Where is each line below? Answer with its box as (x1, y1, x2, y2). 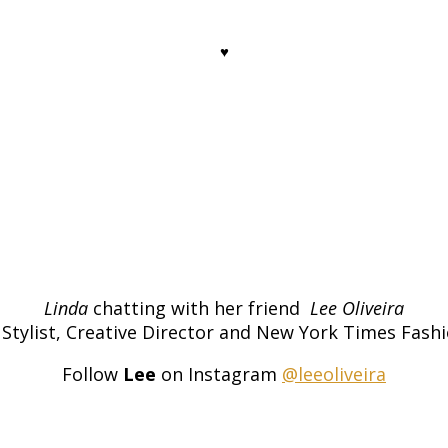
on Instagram (156, 361, 282, 386)
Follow (62, 361, 123, 386)
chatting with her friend (88, 295, 310, 320)
